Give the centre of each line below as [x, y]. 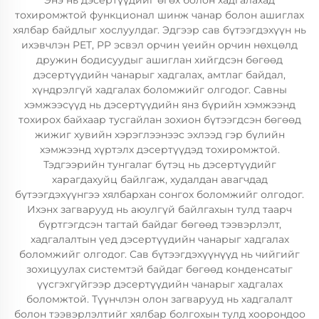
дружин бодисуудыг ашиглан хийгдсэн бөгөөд [159, 60]
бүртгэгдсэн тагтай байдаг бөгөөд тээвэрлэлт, [159, 224]
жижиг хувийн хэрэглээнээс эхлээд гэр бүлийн [159, 135]
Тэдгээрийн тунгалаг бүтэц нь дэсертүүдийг [159, 164]
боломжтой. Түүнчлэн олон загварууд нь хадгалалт [159, 299]
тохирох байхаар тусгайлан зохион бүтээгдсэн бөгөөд [159, 120]
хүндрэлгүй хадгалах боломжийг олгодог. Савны [159, 90]
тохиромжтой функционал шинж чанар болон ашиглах [159, 15]
